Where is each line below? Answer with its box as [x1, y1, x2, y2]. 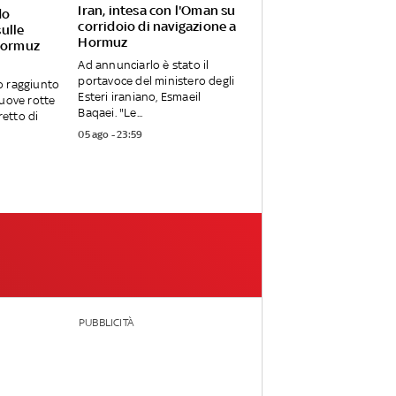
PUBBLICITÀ [78, 316, 133, 330]
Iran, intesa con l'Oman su [78, 3, 236, 19]
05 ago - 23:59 [78, 128, 143, 141]
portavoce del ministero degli [78, 74, 235, 88]
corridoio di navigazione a [78, 19, 237, 34]
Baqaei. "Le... [78, 106, 143, 120]
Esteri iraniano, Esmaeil [78, 90, 202, 104]
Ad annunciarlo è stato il [78, 58, 209, 72]
